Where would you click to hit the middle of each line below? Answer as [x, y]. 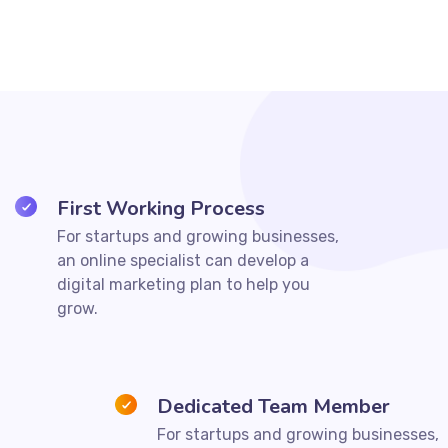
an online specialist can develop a [182, 260]
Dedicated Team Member [273, 406]
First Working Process [160, 208]
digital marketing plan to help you [183, 284]
